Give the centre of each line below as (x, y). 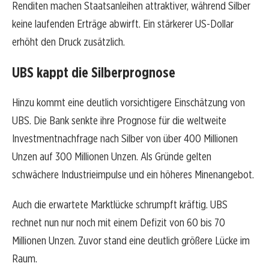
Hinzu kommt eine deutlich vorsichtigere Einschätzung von (128, 103)
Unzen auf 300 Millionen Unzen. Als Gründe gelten (112, 157)
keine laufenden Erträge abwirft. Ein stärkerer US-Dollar (123, 24)
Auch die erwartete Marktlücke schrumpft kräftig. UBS (120, 205)
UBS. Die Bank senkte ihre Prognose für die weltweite (119, 121)
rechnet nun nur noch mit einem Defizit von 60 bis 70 (119, 223)
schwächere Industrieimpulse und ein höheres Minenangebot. (133, 175)
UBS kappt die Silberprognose (94, 73)
